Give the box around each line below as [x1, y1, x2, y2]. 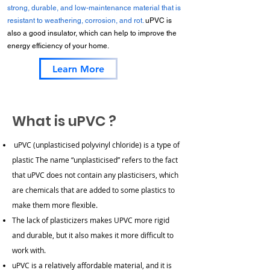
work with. [12, 245, 46, 255]
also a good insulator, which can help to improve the [7, 29, 177, 37]
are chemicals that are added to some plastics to [12, 185, 175, 195]
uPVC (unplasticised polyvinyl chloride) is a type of [12, 140, 180, 149]
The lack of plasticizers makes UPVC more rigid [12, 215, 169, 225]
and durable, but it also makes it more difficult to [12, 230, 174, 240]
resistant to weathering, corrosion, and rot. [7, 16, 143, 25]
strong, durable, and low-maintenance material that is [7, 4, 181, 12]
